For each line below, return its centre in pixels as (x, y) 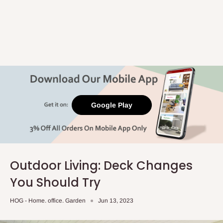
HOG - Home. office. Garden (48, 201)
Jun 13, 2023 (116, 201)
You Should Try (55, 182)
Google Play (111, 105)
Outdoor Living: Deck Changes (101, 166)
